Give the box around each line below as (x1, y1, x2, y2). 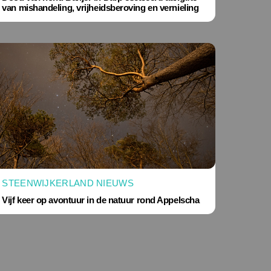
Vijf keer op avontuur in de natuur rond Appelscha (2, 195, 200, 206)
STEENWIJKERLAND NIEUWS (2, 177, 134, 188)
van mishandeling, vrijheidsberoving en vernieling (2, 2, 199, 13)
